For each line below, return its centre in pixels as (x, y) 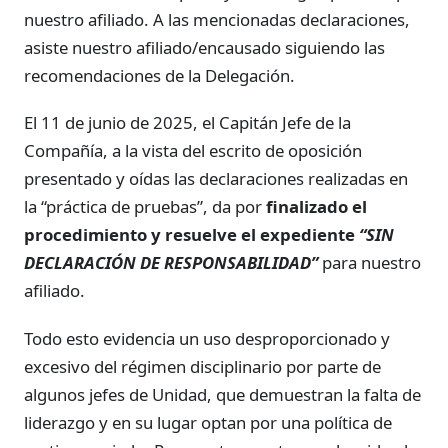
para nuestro (371, 263)
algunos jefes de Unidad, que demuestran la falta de (222, 394)
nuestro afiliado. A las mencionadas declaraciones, (217, 20)
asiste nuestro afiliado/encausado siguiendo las (204, 48)
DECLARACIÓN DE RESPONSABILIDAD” (173, 263)
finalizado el (316, 207)
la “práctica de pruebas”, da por (145, 207)
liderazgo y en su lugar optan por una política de (208, 422)
